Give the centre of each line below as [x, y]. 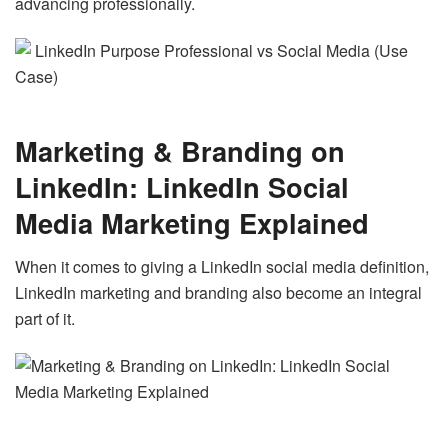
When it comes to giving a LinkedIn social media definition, [222, 267]
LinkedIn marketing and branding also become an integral [218, 293]
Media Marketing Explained [192, 222]
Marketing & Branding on [180, 150]
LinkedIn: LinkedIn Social [182, 186]
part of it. [47, 319]
